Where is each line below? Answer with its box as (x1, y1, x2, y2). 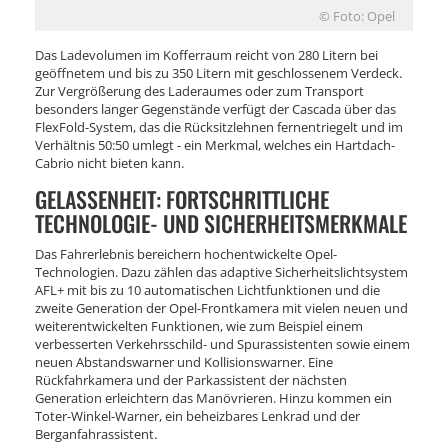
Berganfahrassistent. (35, 424, 157, 443)
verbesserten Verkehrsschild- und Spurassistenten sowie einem (35, 334, 410, 353)
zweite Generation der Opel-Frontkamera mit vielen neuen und (35, 298, 408, 317)
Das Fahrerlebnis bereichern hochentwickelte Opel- (35, 244, 337, 263)
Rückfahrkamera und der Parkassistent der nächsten (35, 370, 347, 389)
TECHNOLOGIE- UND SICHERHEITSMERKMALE (35, 206, 407, 239)
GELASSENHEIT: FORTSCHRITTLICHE (35, 182, 329, 215)
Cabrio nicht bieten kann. (35, 153, 184, 172)
